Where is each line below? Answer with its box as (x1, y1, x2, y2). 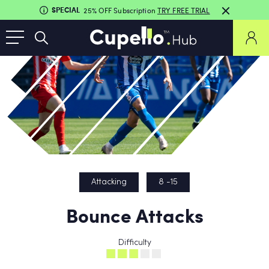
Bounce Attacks (65, 201, 204, 229)
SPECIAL (52, 4, 80, 15)
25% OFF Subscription (83, 5, 157, 15)
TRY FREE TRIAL (157, 5, 210, 15)
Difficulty (118, 239, 151, 247)
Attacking (91, 178, 127, 186)
